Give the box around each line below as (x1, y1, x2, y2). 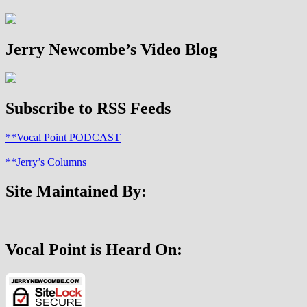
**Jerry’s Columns (5, 156, 86, 169)
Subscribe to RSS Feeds (5, 99, 171, 118)
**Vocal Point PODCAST (5, 132, 121, 144)
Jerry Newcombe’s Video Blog (5, 40, 217, 58)
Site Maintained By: (5, 182, 147, 201)
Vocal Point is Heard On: (5, 240, 182, 258)
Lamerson (53, 27, 97, 40)
